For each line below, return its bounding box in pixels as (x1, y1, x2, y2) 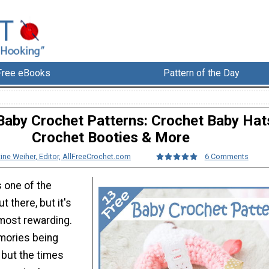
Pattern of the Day (163, 67, 240, 79)
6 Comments (204, 152, 249, 162)
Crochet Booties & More (31, 129, 190, 147)
